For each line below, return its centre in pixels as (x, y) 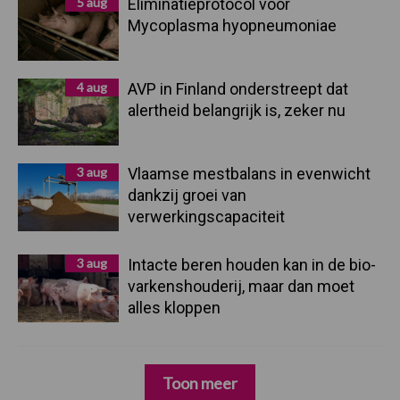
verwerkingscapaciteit (206, 217)
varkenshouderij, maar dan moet (241, 287)
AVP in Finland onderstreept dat (238, 89)
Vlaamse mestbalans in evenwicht (249, 174)
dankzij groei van (187, 196)
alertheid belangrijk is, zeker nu (237, 111)
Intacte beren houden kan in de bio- (252, 265)
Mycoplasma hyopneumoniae (234, 25)
